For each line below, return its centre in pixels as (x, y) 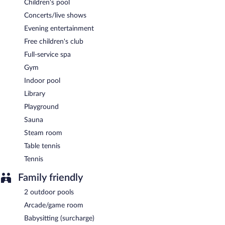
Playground (41, 107)
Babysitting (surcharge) (59, 218)
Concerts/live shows (55, 15)
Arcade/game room (54, 205)
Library (35, 94)
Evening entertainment (59, 28)
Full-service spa (47, 54)
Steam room (43, 133)
